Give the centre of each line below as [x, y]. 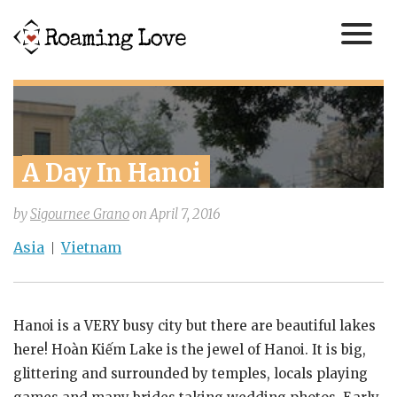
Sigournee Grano [80, 214]
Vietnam [91, 248]
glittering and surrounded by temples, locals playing [191, 374]
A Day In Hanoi [112, 173]
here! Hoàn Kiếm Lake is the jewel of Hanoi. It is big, [190, 350]
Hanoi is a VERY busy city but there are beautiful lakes [195, 326]
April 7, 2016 [185, 214]
